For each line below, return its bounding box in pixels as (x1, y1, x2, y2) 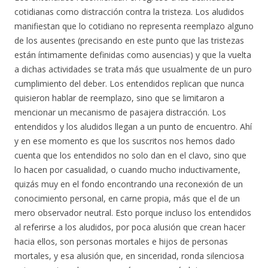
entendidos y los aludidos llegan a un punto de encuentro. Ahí (14, 121, 252, 132)
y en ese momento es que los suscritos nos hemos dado (14, 135, 235, 147)
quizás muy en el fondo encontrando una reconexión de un (14, 178, 243, 190)
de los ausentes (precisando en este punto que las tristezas (14, 35, 244, 46)
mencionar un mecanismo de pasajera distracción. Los (14, 106, 226, 118)
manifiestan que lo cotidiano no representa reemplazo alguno (14, 20, 254, 32)
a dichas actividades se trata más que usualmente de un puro (14, 63, 252, 75)
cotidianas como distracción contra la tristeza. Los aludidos (14, 6, 244, 17)
